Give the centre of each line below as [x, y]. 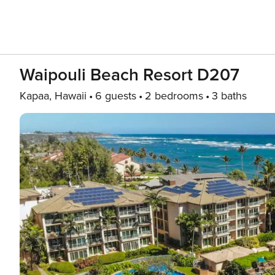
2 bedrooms [174, 96]
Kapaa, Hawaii [53, 96]
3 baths [229, 96]
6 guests [116, 96]
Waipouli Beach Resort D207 [130, 75]
